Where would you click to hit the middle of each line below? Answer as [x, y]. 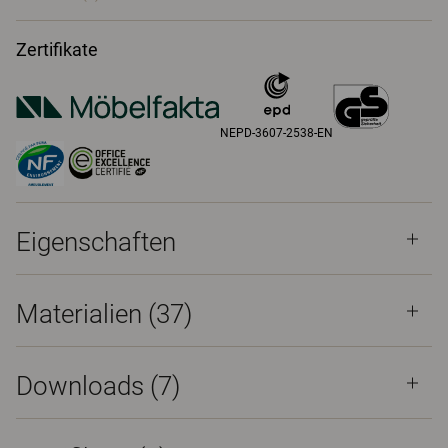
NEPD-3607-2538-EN [277, 133]
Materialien [82, 314]
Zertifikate [57, 49]
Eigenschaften [96, 242]
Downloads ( [87, 386]
